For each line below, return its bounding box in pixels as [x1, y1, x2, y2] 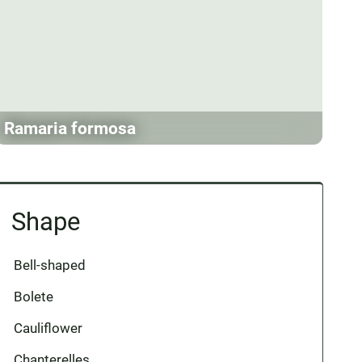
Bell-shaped [14, 257, 86, 273]
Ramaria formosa [4, 118, 137, 138]
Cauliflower [14, 320, 83, 336]
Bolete [14, 288, 54, 305]
